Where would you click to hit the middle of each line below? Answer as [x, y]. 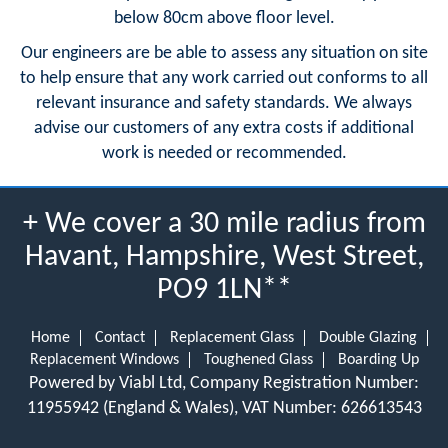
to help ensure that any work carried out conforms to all [224, 78]
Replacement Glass [231, 337]
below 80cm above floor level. [224, 18]
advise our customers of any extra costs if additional [224, 128]
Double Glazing [367, 337]
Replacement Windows [104, 359]
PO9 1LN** [224, 290]
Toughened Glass [258, 359]
